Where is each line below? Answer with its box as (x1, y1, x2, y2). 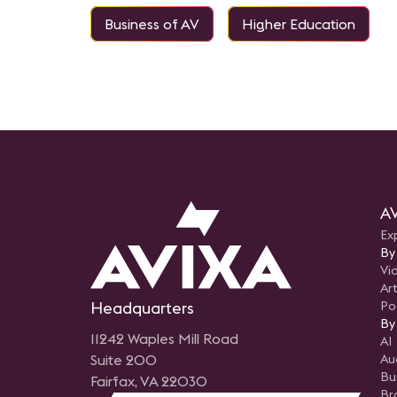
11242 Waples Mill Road (90, 330, 238, 348)
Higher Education (242, 15, 355, 34)
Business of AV (105, 15, 199, 34)
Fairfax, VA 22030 (90, 372, 207, 391)
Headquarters (90, 298, 194, 319)
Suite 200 (90, 351, 157, 370)
